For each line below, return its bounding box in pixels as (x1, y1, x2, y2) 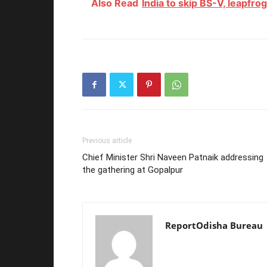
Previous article (82, 136, 132, 145)
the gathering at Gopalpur (82, 164, 183, 175)
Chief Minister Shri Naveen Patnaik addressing (82, 151, 263, 163)
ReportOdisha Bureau (165, 219, 263, 231)
